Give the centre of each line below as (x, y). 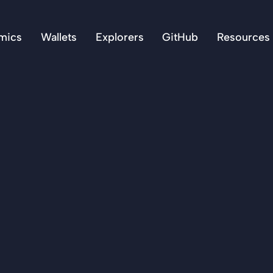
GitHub (180, 37)
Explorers (119, 37)
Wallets (58, 37)
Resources (243, 37)
